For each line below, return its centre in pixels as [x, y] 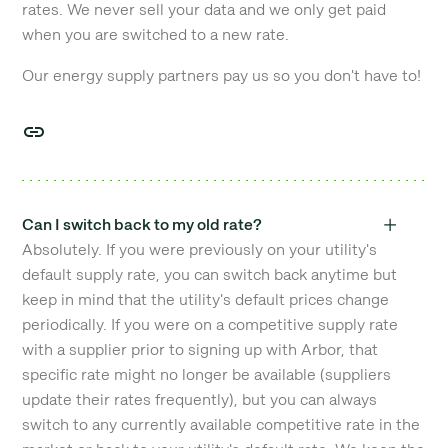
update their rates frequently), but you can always [200, 399]
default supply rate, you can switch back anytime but [210, 274]
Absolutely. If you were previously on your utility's [200, 249]
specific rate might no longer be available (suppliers [207, 374]
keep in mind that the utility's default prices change [206, 299]
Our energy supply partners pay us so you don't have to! [222, 75]
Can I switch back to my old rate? [142, 224]
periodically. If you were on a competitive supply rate [210, 324]
